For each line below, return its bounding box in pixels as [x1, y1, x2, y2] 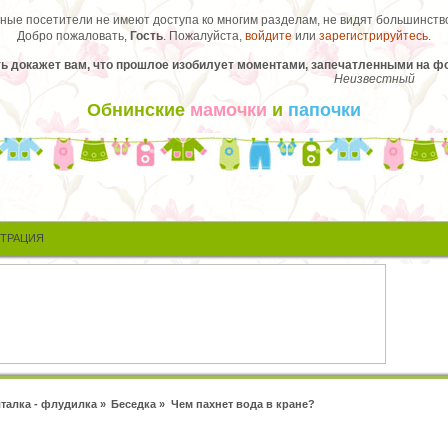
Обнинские [87, 100, 190, 121]
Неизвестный [333, 72, 415, 87]
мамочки [190, 100, 267, 121]
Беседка [111, 397, 157, 410]
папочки [288, 100, 361, 121]
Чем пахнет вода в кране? [170, 397, 315, 410]
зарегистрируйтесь [319, 29, 428, 44]
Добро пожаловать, [17, 29, 130, 44]
